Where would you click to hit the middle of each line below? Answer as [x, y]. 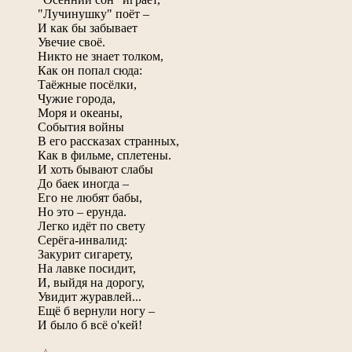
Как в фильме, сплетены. [104, 155]
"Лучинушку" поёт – [93, 13]
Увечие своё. [71, 42]
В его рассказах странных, [108, 141]
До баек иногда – [83, 183]
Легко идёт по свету [92, 225]
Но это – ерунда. [82, 211]
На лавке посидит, [87, 268]
